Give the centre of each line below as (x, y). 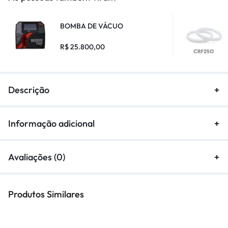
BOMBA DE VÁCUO (92, 26)
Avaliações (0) (37, 157)
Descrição (29, 90)
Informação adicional (51, 123)
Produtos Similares (46, 194)
